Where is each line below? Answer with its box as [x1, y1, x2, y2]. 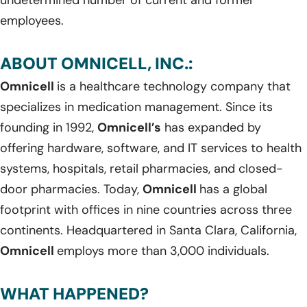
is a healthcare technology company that [57, 77, 291, 95]
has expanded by [161, 119, 261, 136]
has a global [199, 180, 267, 197]
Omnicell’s [97, 119, 161, 136]
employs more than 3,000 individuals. [57, 242, 269, 259]
